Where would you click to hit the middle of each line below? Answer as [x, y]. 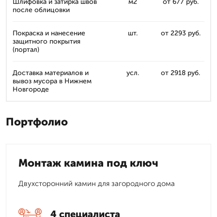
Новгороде [31, 89]
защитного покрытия [46, 41]
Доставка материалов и [51, 73]
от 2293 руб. [180, 33]
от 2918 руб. [180, 73]
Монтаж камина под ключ [88, 163]
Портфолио [37, 122]
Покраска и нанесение [49, 33]
